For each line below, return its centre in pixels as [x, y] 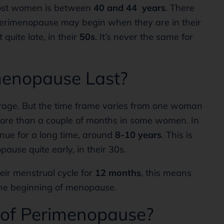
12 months [118, 173]
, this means [166, 173]
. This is [177, 135]
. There [180, 8]
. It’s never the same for [144, 37]
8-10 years [138, 135]
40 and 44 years [129, 8]
